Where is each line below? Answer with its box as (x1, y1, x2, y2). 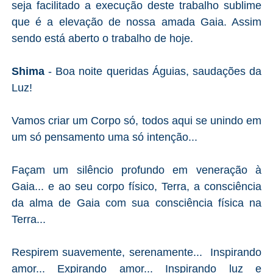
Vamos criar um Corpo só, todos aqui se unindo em (11, 114, 262, 127)
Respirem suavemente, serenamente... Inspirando (11, 246, 262, 258)
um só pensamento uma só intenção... (11, 130, 197, 143)
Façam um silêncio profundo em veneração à (11, 163, 262, 176)
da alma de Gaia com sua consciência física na (11, 196, 262, 209)
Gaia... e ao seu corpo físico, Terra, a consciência (11, 180, 262, 193)
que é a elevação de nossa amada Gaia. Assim (11, 15, 262, 28)
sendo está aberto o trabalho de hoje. (11, 32, 193, 44)
